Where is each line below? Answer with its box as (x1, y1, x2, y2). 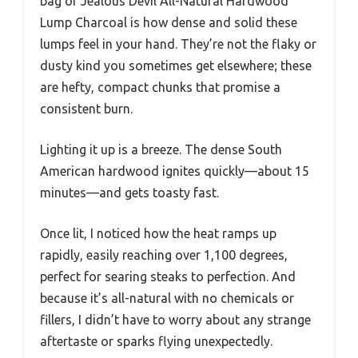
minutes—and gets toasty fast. (40, 185, 219, 201)
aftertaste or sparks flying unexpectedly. (40, 334, 272, 349)
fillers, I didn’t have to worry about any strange (40, 312, 311, 328)
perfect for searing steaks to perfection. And (40, 269, 296, 284)
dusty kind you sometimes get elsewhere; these (40, 58, 312, 74)
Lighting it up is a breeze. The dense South (40, 142, 282, 157)
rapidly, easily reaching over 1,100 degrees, (40, 248, 288, 263)
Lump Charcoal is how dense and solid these (40, 15, 297, 30)
